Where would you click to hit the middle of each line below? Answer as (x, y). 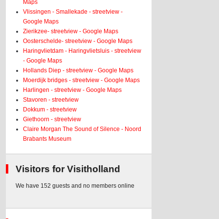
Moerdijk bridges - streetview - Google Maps (82, 80)
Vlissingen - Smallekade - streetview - (73, 12)
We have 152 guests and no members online (75, 186)
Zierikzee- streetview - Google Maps (71, 31)
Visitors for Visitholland (68, 169)
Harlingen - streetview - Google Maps (73, 90)
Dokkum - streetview (50, 109)
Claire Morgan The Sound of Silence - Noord (82, 129)
